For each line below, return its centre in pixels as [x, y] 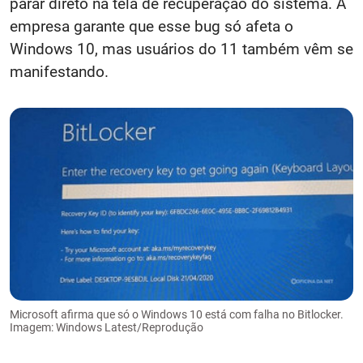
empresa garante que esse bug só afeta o [152, 26]
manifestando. [59, 71]
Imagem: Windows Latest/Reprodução [107, 328]
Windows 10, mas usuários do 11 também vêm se [181, 49]
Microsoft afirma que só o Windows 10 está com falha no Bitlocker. [177, 315]
